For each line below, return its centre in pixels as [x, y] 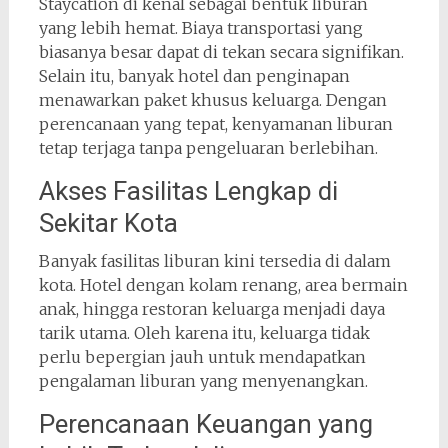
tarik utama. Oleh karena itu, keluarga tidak [204, 332]
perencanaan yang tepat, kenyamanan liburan [215, 123]
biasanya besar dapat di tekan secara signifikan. [221, 51]
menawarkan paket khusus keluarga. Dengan [212, 99]
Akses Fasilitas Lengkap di [188, 190]
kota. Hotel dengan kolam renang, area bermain [223, 284]
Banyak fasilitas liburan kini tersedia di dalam [214, 260]
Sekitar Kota [108, 222]
